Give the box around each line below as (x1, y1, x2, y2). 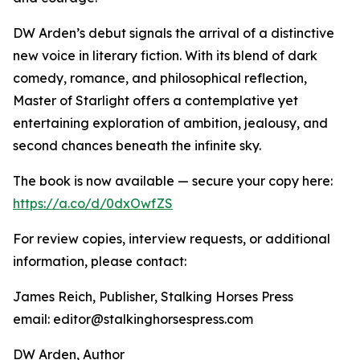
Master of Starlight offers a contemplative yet (13, 92, 298, 109)
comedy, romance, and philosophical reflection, (13, 70, 307, 87)
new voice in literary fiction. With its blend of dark (13, 47, 317, 64)
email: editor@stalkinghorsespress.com (13, 311, 253, 328)
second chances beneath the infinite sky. (13, 137, 261, 154)
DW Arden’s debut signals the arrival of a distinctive (13, 25, 334, 42)
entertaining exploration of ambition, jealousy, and (13, 115, 328, 132)
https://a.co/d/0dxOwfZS (13, 195, 173, 212)
